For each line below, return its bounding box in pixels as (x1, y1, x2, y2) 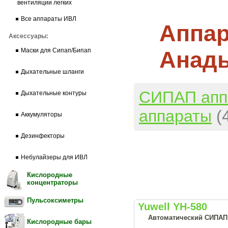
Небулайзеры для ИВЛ (21, 154, 88, 161)
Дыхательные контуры (21, 90, 87, 97)
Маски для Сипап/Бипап (21, 47, 91, 54)
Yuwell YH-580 (138, 201, 207, 212)
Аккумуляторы (21, 111, 62, 118)
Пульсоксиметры (27, 196, 83, 204)
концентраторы (27, 179, 78, 186)
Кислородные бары (27, 218, 92, 225)
